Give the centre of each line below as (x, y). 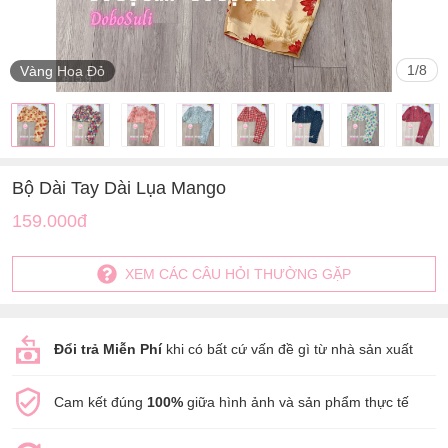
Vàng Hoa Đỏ (62, 71)
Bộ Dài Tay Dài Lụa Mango (119, 188)
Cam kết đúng (100, 402)
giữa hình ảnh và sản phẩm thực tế (296, 402)
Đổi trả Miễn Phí (108, 349)
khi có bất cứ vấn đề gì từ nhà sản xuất (287, 349)
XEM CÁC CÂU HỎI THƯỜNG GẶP (238, 274)
